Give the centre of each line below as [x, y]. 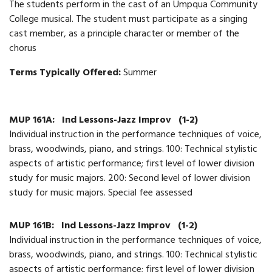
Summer [140, 73]
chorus [23, 49]
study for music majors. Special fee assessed [101, 193]
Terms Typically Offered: [66, 73]
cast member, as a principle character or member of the [124, 34]
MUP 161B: [33, 226]
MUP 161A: [33, 121]
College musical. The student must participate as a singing [128, 20]
